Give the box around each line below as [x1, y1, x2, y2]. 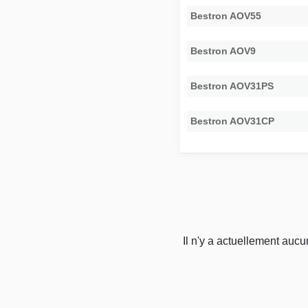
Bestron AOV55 [190, 10, 262, 22]
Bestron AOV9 [190, 45, 256, 57]
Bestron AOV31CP [190, 115, 275, 127]
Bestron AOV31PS [190, 80, 274, 92]
